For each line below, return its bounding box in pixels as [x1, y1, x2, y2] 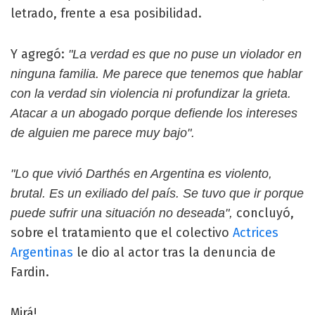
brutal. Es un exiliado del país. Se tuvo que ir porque [11, 186, 304, 200]
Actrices [233, 225, 278, 240]
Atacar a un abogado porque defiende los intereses [11, 106, 297, 120]
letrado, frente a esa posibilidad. [11, 6, 202, 21]
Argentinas [11, 245, 73, 260]
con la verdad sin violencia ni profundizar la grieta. [11, 86, 291, 101]
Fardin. [11, 264, 49, 280]
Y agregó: [11, 46, 68, 62]
